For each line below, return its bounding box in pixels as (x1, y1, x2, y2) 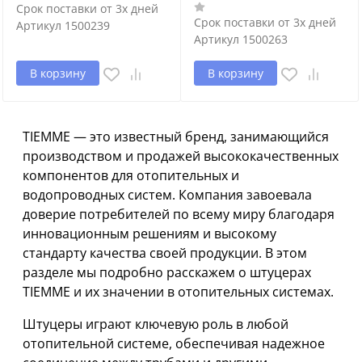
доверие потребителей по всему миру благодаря (23, 205, 335, 224)
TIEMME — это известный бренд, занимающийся (23, 128, 329, 146)
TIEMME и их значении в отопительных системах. (23, 283, 334, 301)
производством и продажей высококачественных (23, 147, 339, 166)
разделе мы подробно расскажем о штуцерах (23, 263, 311, 282)
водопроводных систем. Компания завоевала (23, 186, 312, 204)
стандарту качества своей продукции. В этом (23, 244, 307, 263)
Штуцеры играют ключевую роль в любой (23, 315, 288, 334)
